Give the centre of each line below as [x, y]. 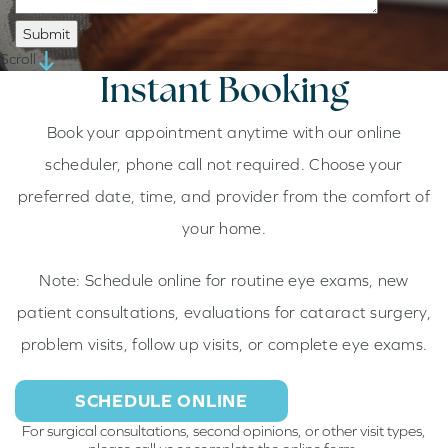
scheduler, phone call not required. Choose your [224, 163]
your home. [223, 227]
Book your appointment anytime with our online [224, 131]
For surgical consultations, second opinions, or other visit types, [224, 430]
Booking [279, 93]
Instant [155, 93]
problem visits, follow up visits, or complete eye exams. [224, 343]
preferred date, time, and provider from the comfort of [224, 195]
